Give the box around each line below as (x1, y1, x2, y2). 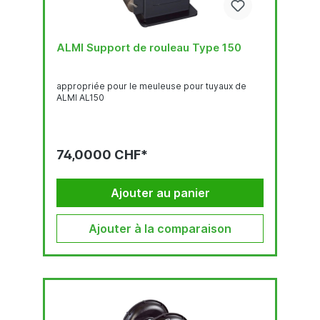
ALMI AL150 (56, 91, 104, 103)
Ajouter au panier (110, 185, 210, 200)
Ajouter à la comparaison (89, 221, 231, 236)
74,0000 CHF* (56, 146, 148, 162)
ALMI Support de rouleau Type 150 (56, 40, 241, 54)
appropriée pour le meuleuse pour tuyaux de (56, 80, 246, 91)
